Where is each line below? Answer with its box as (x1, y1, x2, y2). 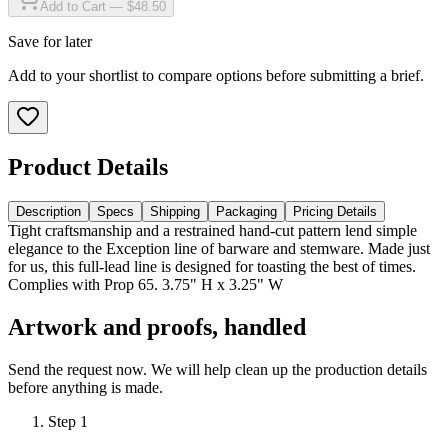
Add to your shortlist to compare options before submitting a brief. (8, 66, 424, 84)
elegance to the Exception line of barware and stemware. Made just (8, 239, 430, 257)
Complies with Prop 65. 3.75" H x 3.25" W (8, 275, 283, 293)
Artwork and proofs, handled (8, 313, 306, 340)
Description (16, 203, 81, 219)
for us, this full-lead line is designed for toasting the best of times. (8, 257, 416, 275)
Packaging (216, 203, 277, 219)
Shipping (150, 203, 200, 219)
